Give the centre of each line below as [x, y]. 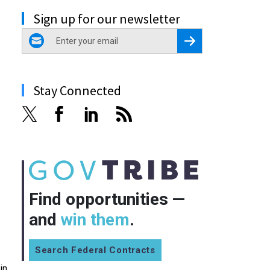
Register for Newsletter [225, 39]
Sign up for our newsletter [107, 18]
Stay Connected [77, 90]
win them [95, 219]
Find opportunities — [107, 199]
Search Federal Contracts [95, 250]
